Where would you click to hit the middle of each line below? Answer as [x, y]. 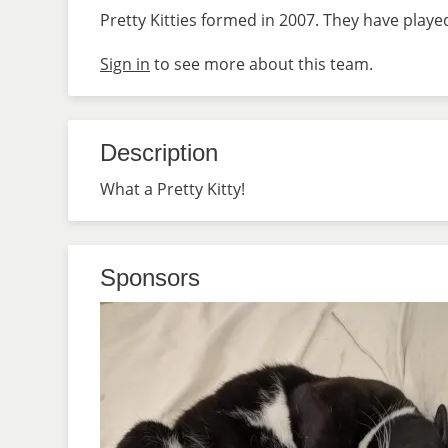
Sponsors [150, 277]
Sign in [125, 64]
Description [159, 152]
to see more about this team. [261, 64]
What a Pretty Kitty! [172, 189]
